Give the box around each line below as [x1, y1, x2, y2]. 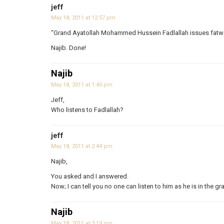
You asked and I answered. [51, 172, 128, 180]
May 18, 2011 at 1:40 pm [51, 81, 112, 88]
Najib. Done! [51, 43, 86, 51]
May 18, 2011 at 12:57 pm [51, 14, 115, 21]
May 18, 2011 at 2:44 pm [51, 142, 112, 149]
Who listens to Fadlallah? [51, 105, 123, 113]
